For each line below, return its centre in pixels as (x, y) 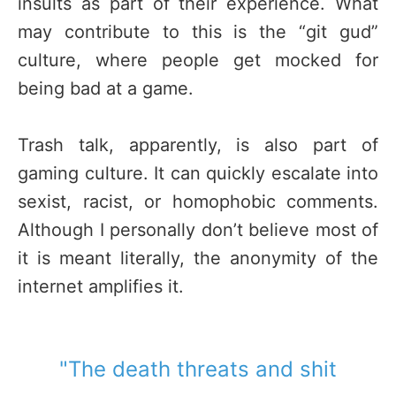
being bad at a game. (106, 89)
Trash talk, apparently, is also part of (198, 145)
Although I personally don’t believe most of (198, 230)
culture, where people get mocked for (198, 61)
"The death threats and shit (198, 369)
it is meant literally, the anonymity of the (198, 259)
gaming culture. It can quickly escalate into (198, 174)
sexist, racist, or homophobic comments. (198, 202)
